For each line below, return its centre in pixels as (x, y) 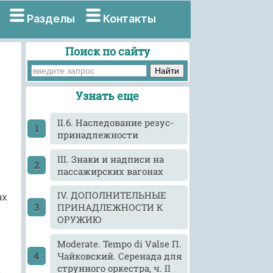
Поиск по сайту (107, 51)
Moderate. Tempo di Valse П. (120, 243)
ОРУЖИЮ (80, 220)
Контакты (130, 19)
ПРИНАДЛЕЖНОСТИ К (111, 207)
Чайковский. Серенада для (120, 256)
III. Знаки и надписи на (111, 159)
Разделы (51, 19)
